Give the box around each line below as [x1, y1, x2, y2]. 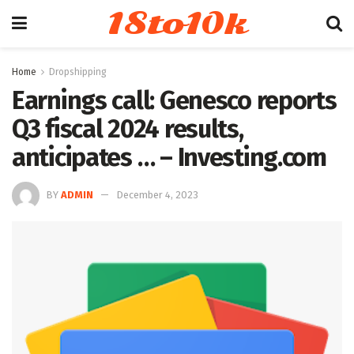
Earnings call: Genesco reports [12, 85, 337, 115]
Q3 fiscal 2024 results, [12, 114, 243, 144]
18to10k [107, 6, 247, 41]
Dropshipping [49, 66, 107, 77]
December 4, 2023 [116, 188, 198, 201]
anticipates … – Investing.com [12, 142, 326, 172]
